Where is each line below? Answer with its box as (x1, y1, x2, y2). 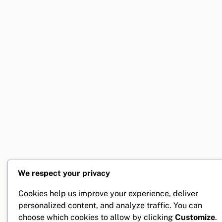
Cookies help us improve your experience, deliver (18, 188, 198, 198)
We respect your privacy (18, 168, 110, 178)
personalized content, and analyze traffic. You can (18, 200, 202, 210)
